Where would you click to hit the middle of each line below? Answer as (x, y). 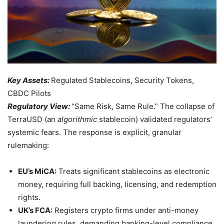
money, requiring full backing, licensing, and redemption (117, 184)
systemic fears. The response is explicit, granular (94, 132)
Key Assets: (28, 80)
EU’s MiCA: (37, 171)
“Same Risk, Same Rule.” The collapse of (143, 106)
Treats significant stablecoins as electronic (133, 171)
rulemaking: (28, 145)
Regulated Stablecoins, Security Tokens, (122, 80)
